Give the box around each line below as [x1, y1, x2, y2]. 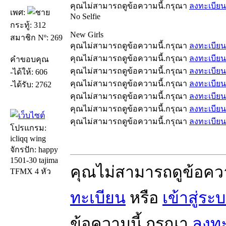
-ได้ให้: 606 [10, 67, 47, 76]
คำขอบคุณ [10, 54, 49, 64]
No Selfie [70, 12, 100, 21]
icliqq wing [10, 134, 46, 143]
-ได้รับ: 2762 [10, 80, 51, 89]
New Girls [70, 30, 103, 39]
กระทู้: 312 [10, 20, 46, 29]
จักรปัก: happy [10, 145, 58, 154]
